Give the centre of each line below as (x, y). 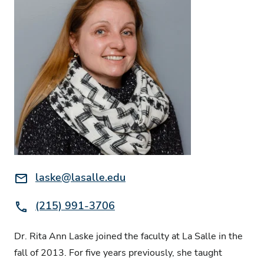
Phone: (28, 204)
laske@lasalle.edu (80, 177)
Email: (27, 175)
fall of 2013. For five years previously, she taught (118, 253)
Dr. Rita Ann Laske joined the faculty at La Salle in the (128, 236)
